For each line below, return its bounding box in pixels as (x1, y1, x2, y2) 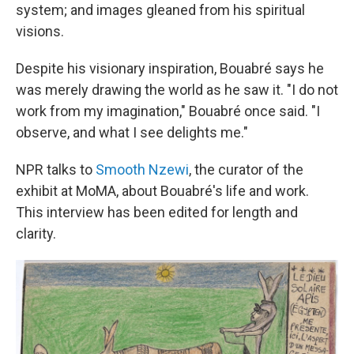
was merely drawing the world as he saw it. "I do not (16, 81, 338, 98)
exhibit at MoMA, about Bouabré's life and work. (16, 182, 309, 199)
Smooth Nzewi (96, 160, 189, 178)
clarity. (16, 224, 56, 242)
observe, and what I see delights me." (16, 123, 248, 141)
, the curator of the (189, 160, 303, 178)
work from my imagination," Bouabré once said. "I (16, 102, 320, 119)
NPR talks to (16, 160, 96, 178)
